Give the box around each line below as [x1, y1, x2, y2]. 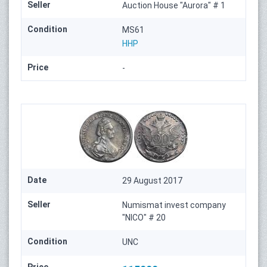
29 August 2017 [122, 176, 183, 186]
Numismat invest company [122, 200, 226, 210]
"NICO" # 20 [122, 213, 166, 223]
